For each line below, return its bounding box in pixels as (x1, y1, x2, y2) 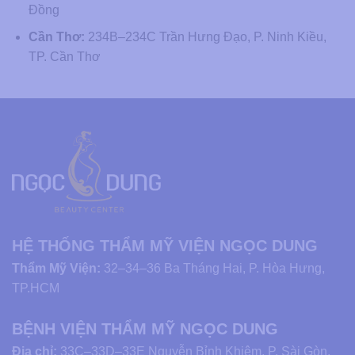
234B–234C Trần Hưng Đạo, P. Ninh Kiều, (84, 30, 326, 44)
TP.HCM (12, 281, 59, 295)
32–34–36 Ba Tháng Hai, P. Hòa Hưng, (104, 261, 325, 275)
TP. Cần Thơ (28, 50, 101, 64)
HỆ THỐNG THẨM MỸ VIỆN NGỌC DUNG (12, 236, 318, 254)
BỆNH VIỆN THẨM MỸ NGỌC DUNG (12, 319, 278, 338)
